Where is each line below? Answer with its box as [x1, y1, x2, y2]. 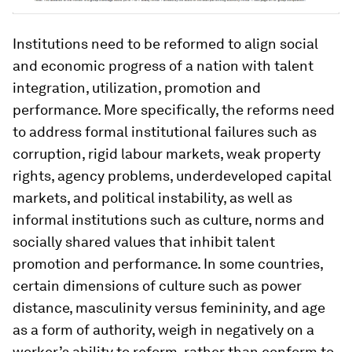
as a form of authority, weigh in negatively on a [13, 321, 314, 339]
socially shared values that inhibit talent [13, 233, 275, 251]
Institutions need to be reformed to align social [13, 35, 318, 53]
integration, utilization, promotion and [13, 79, 261, 97]
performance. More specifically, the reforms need [13, 101, 335, 119]
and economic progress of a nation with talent [13, 57, 313, 75]
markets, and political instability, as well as [13, 189, 292, 207]
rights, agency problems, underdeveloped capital [13, 167, 332, 185]
